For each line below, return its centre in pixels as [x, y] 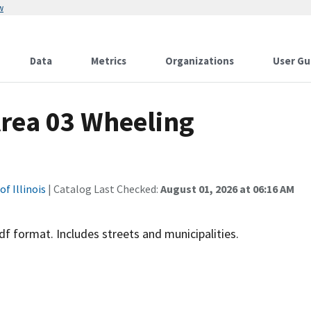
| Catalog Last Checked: [103, 189]
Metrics [109, 61]
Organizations [200, 61]
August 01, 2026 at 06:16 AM [227, 189]
